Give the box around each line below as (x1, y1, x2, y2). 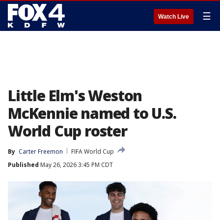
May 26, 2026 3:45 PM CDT (39, 161, 113, 169)
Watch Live (158, 13, 189, 20)
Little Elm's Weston (8, 85, 142, 106)
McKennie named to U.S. (8, 103, 176, 123)
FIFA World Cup (71, 147, 114, 156)
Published (8, 161, 39, 169)
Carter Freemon (19, 147, 63, 156)
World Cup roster (8, 121, 127, 141)
